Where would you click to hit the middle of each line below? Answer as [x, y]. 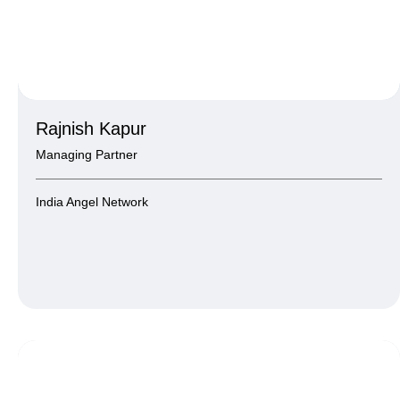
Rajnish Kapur [91, 128]
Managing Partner [87, 154]
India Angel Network [92, 201]
